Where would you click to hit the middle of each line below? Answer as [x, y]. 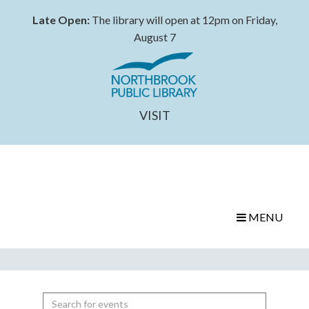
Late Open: [61, 20]
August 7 [154, 37]
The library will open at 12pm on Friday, [183, 20]
